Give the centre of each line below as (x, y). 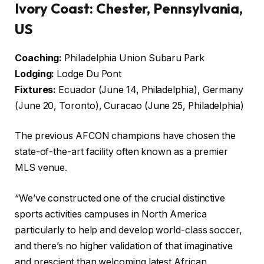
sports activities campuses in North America (111, 214)
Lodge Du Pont (88, 74)
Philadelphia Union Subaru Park (133, 58)
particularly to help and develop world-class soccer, (128, 230)
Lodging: (35, 74)
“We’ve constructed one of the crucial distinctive (120, 198)
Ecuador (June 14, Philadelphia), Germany (150, 90)
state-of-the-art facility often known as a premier (122, 152)
